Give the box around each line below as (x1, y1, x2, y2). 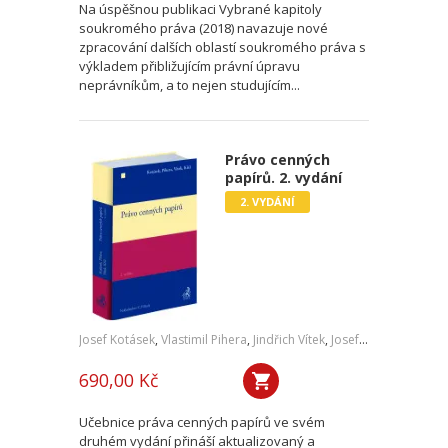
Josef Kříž (331, 331, 359, 348)
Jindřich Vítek (253, 331, 325, 348)
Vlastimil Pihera (161, 331, 247, 348)
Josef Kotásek (79, 331, 155, 348)
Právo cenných (224, 150, 330, 169)
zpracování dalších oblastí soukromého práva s (79, 38, 366, 56)
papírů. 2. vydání (224, 168, 342, 187)
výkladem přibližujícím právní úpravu (79, 57, 300, 75)
